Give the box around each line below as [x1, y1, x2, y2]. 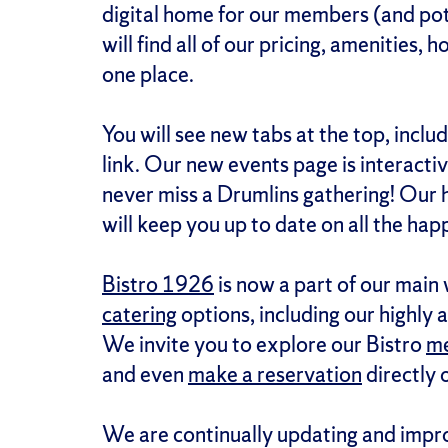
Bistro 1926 [102, 269, 214, 299]
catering [102, 299, 177, 329]
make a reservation [188, 359, 362, 389]
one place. [102, 59, 194, 89]
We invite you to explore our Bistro [102, 329, 426, 359]
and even [102, 359, 188, 389]
